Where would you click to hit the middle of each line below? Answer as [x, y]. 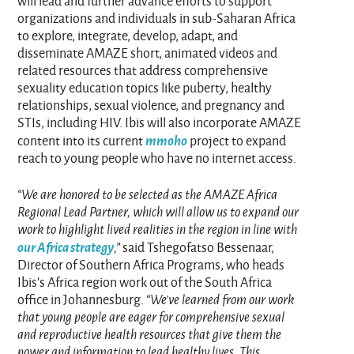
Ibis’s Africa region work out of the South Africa [145, 281]
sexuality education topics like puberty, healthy [145, 87]
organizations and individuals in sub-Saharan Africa [157, 17]
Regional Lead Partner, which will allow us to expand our [158, 211]
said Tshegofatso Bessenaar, [198, 247]
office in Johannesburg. [82, 299]
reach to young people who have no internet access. [158, 157]
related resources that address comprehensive [143, 70]
